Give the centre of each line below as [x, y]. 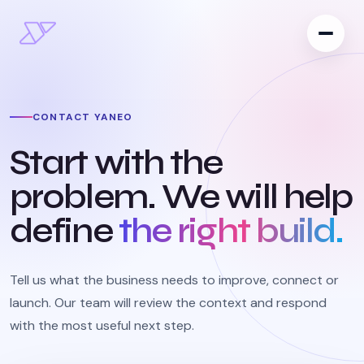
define [64, 231]
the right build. [231, 231]
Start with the [116, 163]
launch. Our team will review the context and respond [168, 303]
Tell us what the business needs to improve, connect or [174, 280]
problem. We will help [181, 197]
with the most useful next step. [102, 325]
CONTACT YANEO [83, 117]
